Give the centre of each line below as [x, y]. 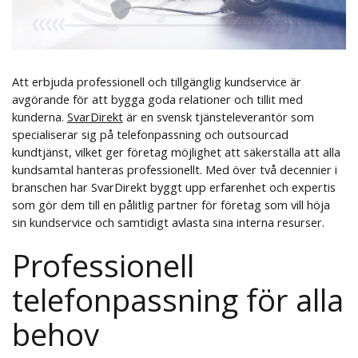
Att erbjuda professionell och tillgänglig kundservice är [156, 81]
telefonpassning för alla [177, 299]
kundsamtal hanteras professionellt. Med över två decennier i [174, 169]
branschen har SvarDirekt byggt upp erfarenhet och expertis [173, 187]
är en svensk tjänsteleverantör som [218, 116]
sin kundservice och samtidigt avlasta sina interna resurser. [168, 222]
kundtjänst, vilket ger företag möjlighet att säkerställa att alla [176, 151]
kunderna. [39, 116]
